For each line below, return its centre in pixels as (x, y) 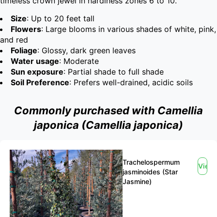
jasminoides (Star (150, 172)
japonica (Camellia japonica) (108, 125)
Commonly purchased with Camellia (108, 110)
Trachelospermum (151, 162)
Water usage (35, 61)
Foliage (24, 50)
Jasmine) (137, 181)
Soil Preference (40, 82)
